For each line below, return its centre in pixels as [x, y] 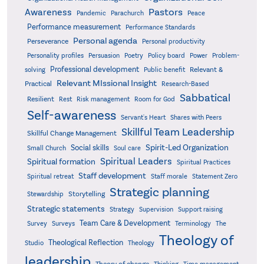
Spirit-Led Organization [187, 148]
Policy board [166, 56]
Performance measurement [74, 27]
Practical [38, 84]
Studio [34, 243]
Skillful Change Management [72, 133]
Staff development [112, 176]
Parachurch [127, 14]
